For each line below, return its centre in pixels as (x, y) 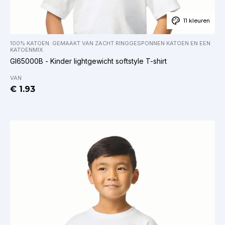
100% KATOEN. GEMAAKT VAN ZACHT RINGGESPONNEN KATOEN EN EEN (110, 43)
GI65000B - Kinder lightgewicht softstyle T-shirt (88, 61)
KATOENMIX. (27, 50)
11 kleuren (197, 21)
